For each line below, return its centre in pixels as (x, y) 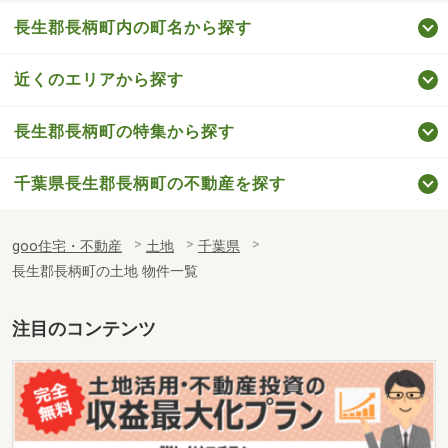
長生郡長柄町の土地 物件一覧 (105, 271)
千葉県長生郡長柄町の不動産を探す (150, 183)
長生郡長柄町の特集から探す (124, 131)
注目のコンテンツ (84, 328)
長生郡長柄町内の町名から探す (133, 27)
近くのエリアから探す (99, 79)
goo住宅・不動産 (67, 246)
